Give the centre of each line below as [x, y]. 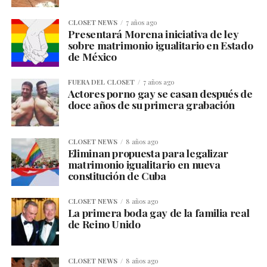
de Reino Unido [104, 224]
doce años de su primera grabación [151, 105]
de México [92, 57]
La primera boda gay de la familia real [159, 213]
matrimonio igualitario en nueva [144, 164]
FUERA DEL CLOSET [101, 82]
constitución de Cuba [117, 176]
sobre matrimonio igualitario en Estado [160, 45]
